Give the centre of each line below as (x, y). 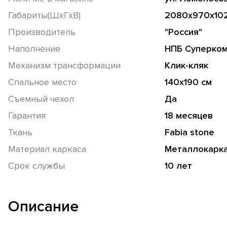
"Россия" (183, 32)
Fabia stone (189, 132)
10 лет (178, 165)
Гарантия (27, 115)
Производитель (42, 32)
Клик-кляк (186, 65)
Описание (43, 206)
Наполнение (34, 48)
